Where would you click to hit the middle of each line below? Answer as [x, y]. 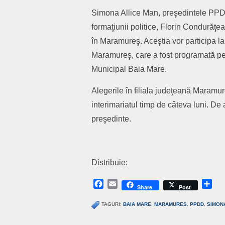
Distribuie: [109, 162]
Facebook [123, 184]
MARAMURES [171, 204]
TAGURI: [112, 204]
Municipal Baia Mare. [129, 69]
